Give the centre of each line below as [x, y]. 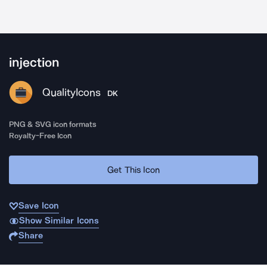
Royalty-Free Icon [41, 136]
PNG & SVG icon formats [53, 124]
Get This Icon [133, 170]
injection [34, 63]
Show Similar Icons [59, 221]
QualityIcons [72, 92]
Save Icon [39, 206]
